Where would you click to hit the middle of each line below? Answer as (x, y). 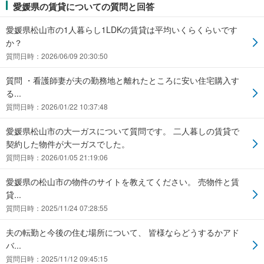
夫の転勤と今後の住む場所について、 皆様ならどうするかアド (123, 232)
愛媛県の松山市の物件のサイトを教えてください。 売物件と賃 (123, 182)
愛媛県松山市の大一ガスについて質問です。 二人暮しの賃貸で (123, 131)
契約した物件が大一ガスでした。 (68, 144)
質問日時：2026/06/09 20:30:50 (57, 56)
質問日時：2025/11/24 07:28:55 (57, 208)
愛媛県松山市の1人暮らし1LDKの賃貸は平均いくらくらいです (122, 30)
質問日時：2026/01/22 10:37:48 (57, 107)
